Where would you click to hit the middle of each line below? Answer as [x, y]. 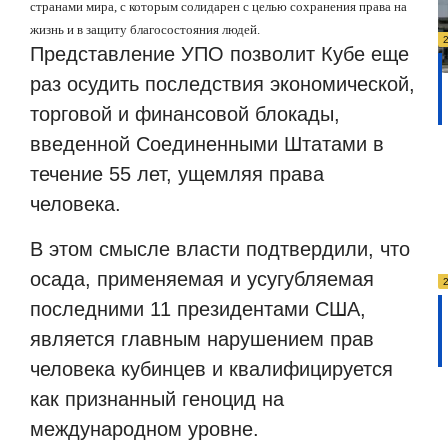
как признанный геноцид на [157, 398]
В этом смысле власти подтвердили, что [220, 248]
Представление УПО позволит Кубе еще [219, 54]
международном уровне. [144, 428]
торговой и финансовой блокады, [185, 114]
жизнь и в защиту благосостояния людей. [145, 30]
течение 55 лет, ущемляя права [177, 174]
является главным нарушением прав [202, 338]
